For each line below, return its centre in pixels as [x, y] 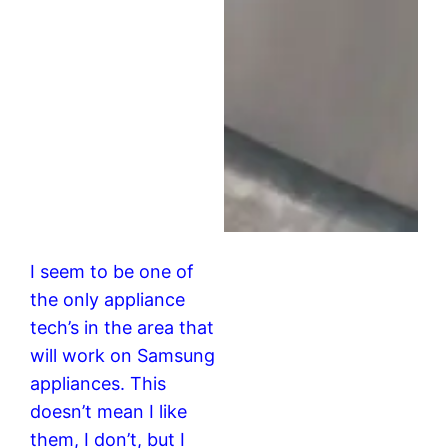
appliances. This [98, 383]
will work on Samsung [123, 355]
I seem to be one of [112, 271]
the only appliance [108, 299]
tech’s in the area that [122, 327]
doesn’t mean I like [109, 411]
